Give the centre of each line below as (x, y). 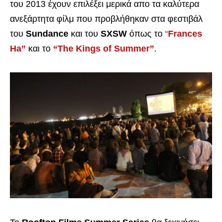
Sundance (47, 33)
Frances (185, 33)
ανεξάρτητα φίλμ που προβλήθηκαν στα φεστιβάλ (106, 19)
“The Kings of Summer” (104, 48)
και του (84, 33)
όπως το (146, 33)
